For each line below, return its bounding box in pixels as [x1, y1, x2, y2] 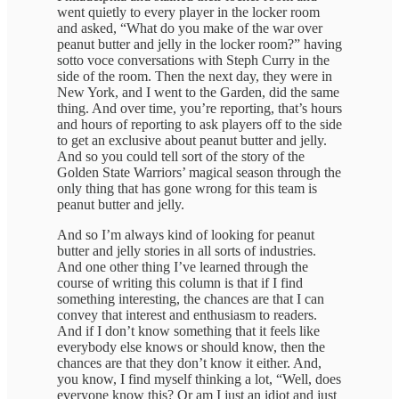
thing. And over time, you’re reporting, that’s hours [57, 101, 342, 117]
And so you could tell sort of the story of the [57, 149, 305, 165]
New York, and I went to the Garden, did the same [57, 85, 339, 101]
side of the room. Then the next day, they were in [57, 69, 332, 85]
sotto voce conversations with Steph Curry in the [57, 53, 330, 69]
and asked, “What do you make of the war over [57, 20, 322, 37]
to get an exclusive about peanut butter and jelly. [57, 133, 327, 149]
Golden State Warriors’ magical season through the [57, 165, 341, 181]
